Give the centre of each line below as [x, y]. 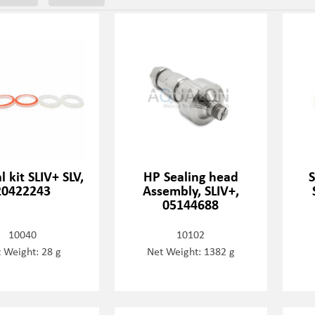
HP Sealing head [191, 176]
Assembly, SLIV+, [191, 191]
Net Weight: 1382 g [191, 251]
